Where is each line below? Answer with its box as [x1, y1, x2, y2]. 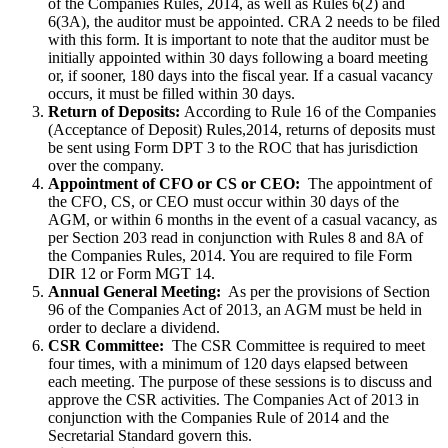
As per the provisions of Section [225, 282, 430, 300]
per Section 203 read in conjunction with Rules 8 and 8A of [48, 228, 423, 246]
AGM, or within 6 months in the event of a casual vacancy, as [48, 210, 437, 228]
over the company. [48, 156, 164, 174]
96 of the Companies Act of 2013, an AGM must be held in [48, 300, 422, 318]
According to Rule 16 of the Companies [184, 102, 436, 120]
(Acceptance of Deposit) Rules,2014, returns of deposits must [48, 120, 435, 138]
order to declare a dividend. [48, 318, 220, 336]
